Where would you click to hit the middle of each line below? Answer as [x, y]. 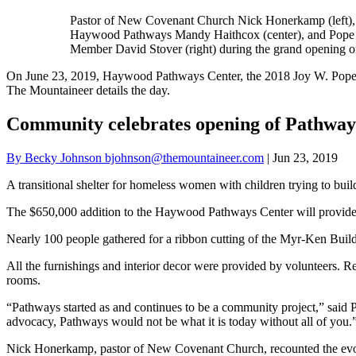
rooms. [23, 280]
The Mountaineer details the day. [88, 90]
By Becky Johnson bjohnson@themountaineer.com [135, 157]
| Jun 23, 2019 [301, 157]
